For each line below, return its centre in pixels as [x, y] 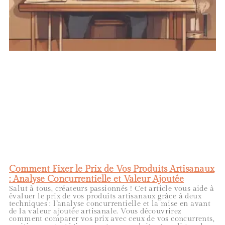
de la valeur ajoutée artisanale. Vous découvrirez [95, 211]
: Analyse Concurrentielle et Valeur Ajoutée [96, 179]
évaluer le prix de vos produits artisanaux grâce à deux [105, 196]
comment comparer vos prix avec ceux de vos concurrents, [112, 219]
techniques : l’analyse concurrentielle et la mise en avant [110, 204]
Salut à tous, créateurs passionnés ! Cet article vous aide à [111, 189]
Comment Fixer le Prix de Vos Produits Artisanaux [112, 169]
